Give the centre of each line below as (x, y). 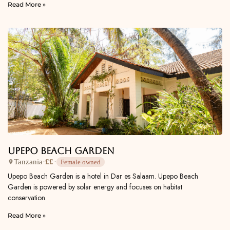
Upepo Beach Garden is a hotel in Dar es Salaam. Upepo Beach (103, 176)
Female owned (80, 162)
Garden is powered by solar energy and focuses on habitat (95, 187)
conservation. (27, 197)
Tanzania (28, 162)
